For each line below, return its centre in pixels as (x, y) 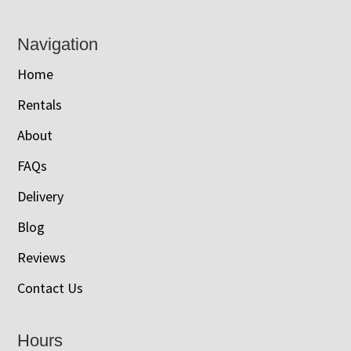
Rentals (40, 104)
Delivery (41, 196)
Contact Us (51, 288)
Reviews (42, 257)
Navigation (58, 44)
